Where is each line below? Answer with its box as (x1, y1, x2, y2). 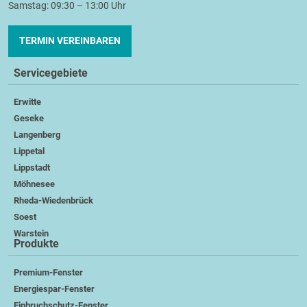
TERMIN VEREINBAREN (19, 34, 121, 47)
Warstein (14, 228, 49, 238)
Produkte (14, 236, 59, 250)
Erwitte (14, 96, 41, 107)
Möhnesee (14, 178, 55, 189)
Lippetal (14, 145, 45, 156)
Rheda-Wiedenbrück (14, 195, 93, 206)
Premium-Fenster (14, 267, 83, 278)
